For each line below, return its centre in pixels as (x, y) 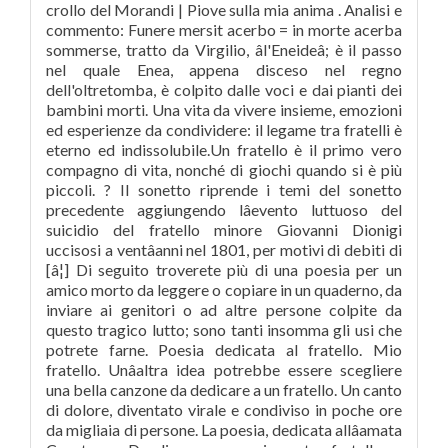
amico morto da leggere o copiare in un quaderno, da (224, 289)
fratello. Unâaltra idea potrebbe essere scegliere (224, 369)
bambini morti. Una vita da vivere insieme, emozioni (224, 109)
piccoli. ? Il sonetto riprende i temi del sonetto (224, 189)
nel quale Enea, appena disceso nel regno (224, 69)
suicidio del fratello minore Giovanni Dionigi (224, 229)
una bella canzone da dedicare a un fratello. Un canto (224, 389)
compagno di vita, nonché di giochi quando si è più (224, 169)
